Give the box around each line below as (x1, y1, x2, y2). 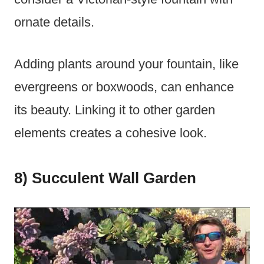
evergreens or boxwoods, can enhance (14, 80, 234, 95)
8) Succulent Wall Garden (14, 169, 196, 187)
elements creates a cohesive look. (14, 126, 207, 141)
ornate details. (14, 15, 94, 30)
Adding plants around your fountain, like (14, 57, 239, 72)
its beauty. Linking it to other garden (14, 103, 215, 118)
